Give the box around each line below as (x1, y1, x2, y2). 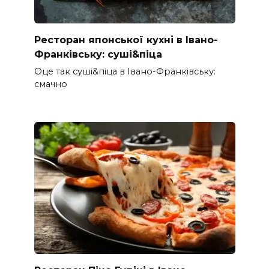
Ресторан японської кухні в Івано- (34, 34, 218, 46)
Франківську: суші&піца (34, 48, 162, 60)
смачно (34, 79, 67, 90)
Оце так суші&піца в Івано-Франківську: (34, 66, 216, 77)
